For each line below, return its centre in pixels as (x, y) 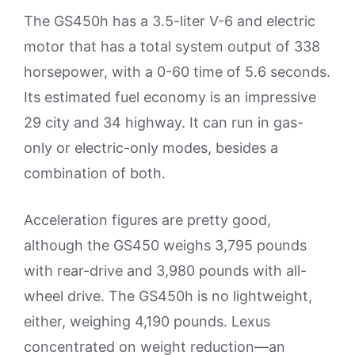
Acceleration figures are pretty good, (147, 220)
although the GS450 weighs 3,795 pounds (165, 245)
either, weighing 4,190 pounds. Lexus (147, 321)
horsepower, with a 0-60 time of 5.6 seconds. (177, 72)
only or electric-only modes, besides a (151, 148)
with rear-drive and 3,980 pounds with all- (165, 271)
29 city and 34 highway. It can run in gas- (164, 122)
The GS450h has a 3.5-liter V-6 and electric (170, 21)
